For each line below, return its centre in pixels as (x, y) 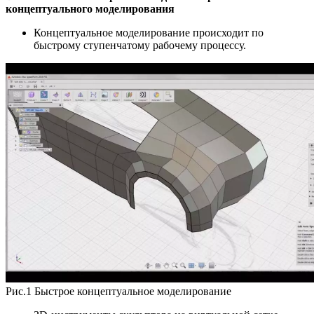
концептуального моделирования (90, 8)
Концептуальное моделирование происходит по (149, 32)
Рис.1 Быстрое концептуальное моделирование (118, 291)
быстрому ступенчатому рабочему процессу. (140, 45)
